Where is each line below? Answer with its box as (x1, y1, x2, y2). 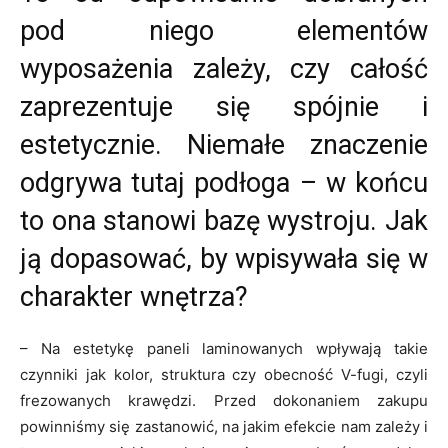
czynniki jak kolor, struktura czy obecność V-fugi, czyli (20, 364, 428, 384)
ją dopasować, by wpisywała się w (20, 242, 428, 275)
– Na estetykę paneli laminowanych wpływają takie (20, 338, 428, 358)
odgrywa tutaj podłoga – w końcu (20, 166, 428, 199)
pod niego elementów (20, 14, 428, 47)
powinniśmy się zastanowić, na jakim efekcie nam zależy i (20, 416, 428, 436)
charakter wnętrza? (20, 280, 248, 313)
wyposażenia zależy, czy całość (20, 52, 428, 85)
